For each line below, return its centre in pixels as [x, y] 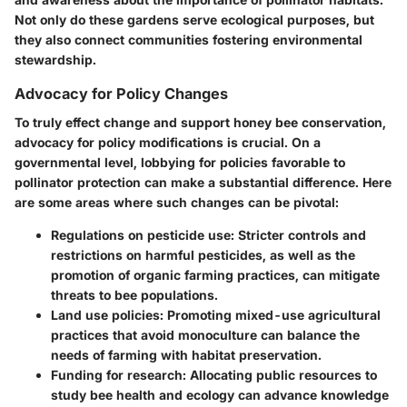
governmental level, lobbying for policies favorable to [180, 162]
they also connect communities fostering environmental [189, 39]
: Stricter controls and [298, 234]
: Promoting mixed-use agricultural [270, 314]
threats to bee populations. [134, 294]
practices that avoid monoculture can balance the [205, 334]
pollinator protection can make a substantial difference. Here [203, 182]
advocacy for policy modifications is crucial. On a [168, 142]
